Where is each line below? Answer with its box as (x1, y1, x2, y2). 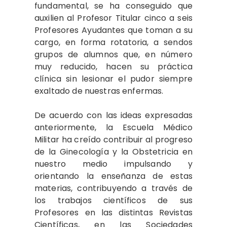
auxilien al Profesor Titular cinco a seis (34, 12, 193, 24)
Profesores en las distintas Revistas (34, 207, 193, 218)
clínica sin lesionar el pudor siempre (34, 73, 193, 85)
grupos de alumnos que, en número (34, 49, 193, 60)
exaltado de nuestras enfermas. (34, 85, 164, 97)
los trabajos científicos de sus (34, 195, 193, 206)
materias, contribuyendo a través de (34, 182, 193, 194)
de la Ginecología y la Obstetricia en (34, 146, 193, 158)
